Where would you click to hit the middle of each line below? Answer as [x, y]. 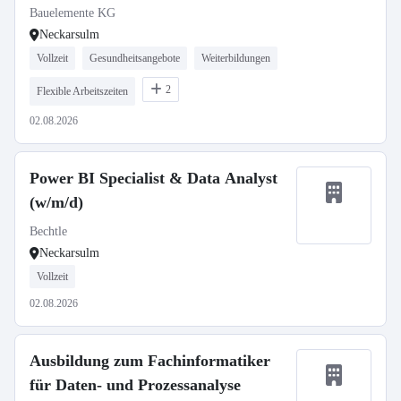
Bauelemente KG [73, 13]
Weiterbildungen [236, 58]
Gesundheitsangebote [135, 58]
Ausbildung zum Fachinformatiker [150, 361]
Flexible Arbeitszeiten [82, 91]
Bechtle [48, 231]
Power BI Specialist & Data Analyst [154, 178]
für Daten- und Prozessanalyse [135, 385]
